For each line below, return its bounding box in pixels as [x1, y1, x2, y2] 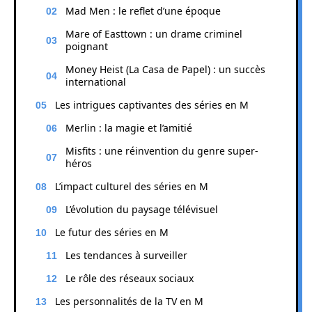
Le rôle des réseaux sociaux [65, 271, 194, 285]
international [65, 75, 126, 88]
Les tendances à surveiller [65, 248, 187, 262]
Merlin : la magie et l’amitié [65, 120, 192, 134]
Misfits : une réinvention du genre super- [65, 143, 258, 157]
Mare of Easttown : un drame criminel [65, 26, 242, 40]
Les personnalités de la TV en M [55, 294, 203, 308]
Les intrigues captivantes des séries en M [55, 97, 249, 111]
